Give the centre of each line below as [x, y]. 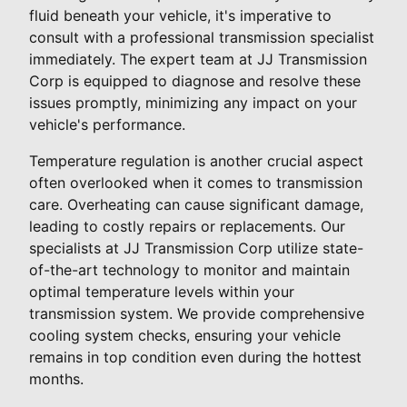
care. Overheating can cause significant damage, [196, 205]
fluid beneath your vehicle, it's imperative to [180, 16]
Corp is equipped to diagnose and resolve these [195, 81]
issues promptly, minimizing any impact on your [193, 103]
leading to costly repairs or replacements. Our [187, 227]
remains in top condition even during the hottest [195, 357]
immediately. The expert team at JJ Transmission [198, 60]
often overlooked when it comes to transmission [196, 183]
